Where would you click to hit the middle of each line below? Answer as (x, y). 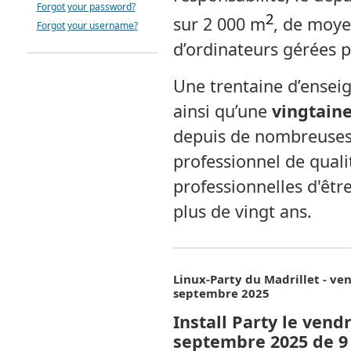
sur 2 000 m (219, 24)
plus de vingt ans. (242, 212)
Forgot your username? (87, 25)
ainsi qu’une (222, 111)
